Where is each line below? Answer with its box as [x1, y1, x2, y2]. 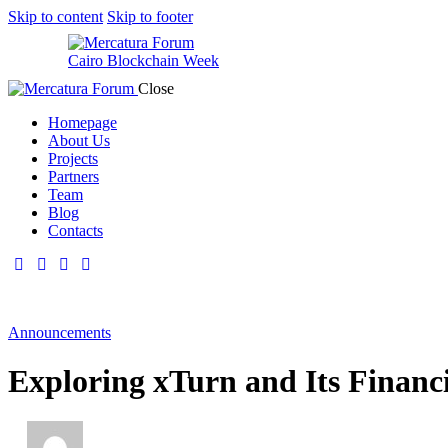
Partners [48, 168, 99, 185]
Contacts [48, 222, 103, 239]
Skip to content [8, 8, 103, 25]
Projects [48, 150, 98, 167]
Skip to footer [107, 8, 193, 25]
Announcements [8, 323, 111, 341]
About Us [48, 132, 110, 149]
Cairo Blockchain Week [68, 52, 219, 69]
